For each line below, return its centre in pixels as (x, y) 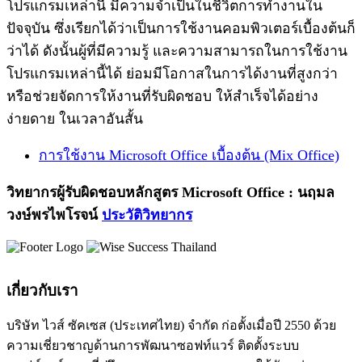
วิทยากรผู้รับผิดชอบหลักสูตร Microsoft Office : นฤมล (170, 192)
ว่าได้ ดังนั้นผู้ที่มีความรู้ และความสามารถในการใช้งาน (177, 51)
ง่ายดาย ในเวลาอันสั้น (75, 118)
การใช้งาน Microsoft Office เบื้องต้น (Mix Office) (189, 156)
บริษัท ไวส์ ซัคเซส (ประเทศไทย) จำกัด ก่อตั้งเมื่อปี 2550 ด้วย (171, 326)
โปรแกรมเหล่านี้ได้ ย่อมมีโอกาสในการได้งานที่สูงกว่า (172, 73)
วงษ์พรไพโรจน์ (54, 215)
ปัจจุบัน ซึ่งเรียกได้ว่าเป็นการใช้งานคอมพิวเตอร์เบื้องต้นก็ (181, 28)
